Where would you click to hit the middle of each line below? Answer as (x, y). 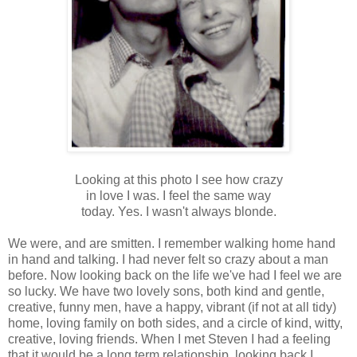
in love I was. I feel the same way (178, 196)
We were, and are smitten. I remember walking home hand (172, 244)
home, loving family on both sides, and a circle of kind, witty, (175, 324)
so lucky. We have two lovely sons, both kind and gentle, (166, 292)
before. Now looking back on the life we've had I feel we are (175, 276)
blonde (253, 212)
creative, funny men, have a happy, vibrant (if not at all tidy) (172, 308)
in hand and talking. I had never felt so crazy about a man (168, 260)
